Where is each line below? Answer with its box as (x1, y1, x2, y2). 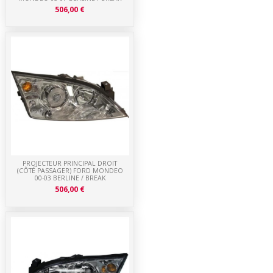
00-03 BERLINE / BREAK (34, 174, 105, 183)
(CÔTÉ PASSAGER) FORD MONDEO (16, 166, 123, 175)
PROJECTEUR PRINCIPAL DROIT (23, 159, 118, 168)
